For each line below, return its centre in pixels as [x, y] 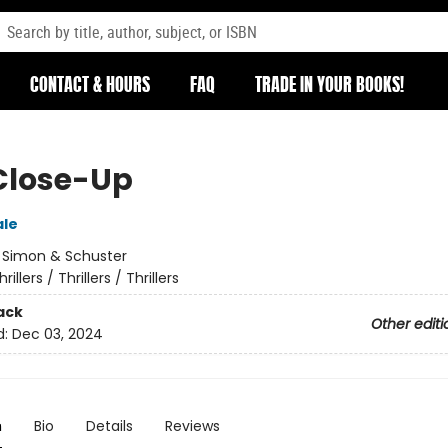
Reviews [192, 426]
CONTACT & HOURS [90, 87]
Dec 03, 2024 [57, 334]
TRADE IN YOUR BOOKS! [329, 87]
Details [109, 426]
